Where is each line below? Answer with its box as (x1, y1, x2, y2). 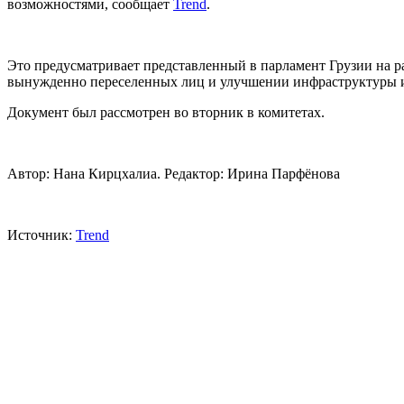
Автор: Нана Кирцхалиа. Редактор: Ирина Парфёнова (7, 166, 340, 182)
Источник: (7, 227, 76, 243)
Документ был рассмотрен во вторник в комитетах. (7, 105, 325, 121)
